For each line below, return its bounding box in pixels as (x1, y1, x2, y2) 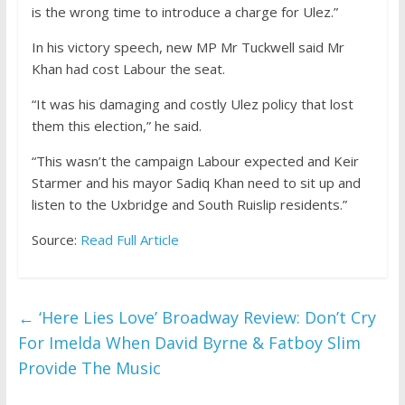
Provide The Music (17, 357, 161, 380)
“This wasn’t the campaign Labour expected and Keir (31, 152, 359, 171)
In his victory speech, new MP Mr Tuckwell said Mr (31, 38, 344, 57)
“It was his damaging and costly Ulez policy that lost (31, 95, 353, 114)
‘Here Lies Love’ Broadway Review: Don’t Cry (33, 306, 376, 329)
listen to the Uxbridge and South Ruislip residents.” (31, 195, 347, 214)
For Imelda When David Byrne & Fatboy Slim (17, 332, 361, 354)
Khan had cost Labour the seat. (31, 60, 225, 79)
